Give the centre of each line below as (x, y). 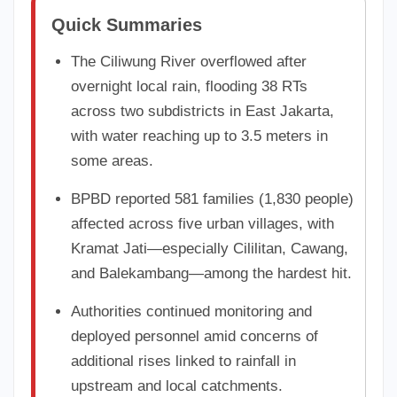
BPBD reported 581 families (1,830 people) (213, 198)
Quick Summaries (127, 24)
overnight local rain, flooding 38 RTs (190, 86)
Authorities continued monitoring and (192, 311)
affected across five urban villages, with (203, 223)
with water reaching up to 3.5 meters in (200, 136)
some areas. (113, 160)
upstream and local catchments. (177, 385)
